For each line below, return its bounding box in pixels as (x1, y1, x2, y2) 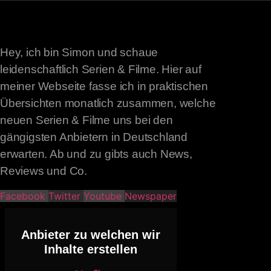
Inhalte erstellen (44, 242, 137, 256)
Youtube (83, 189, 122, 202)
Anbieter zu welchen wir (21, 227, 160, 241)
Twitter (48, 189, 80, 202)
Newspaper (125, 189, 177, 202)
